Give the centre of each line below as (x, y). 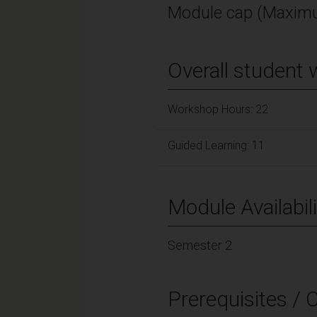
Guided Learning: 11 (216, 145)
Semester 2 (200, 245)
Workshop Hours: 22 (218, 109)
